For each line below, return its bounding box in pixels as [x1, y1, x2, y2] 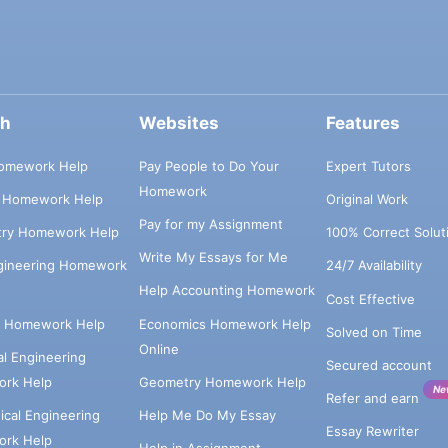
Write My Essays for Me [138, 249, 288, 266]
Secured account [325, 356, 432, 373]
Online [138, 340, 179, 357]
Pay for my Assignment [138, 215, 283, 232]
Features [325, 113, 400, 134]
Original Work [325, 190, 408, 207]
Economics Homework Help [138, 315, 311, 332]
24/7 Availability [325, 257, 422, 274]
